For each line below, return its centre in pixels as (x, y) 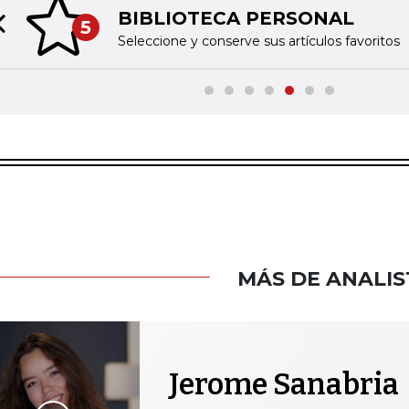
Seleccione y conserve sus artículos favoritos (258, 41)
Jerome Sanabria (283, 384)
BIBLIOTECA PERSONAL (236, 18)
